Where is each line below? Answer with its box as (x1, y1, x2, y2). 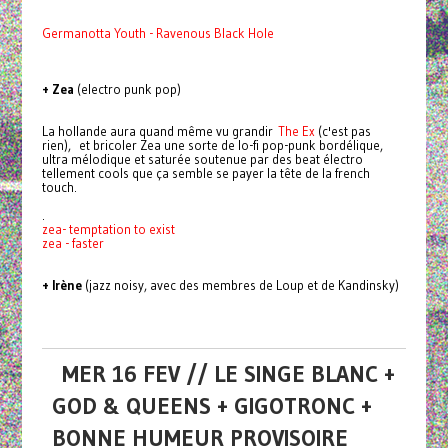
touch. (41, 179, 77, 196)
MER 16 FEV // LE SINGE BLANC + (61, 360, 395, 389)
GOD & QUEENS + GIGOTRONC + (51, 392, 372, 421)
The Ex (277, 123, 315, 140)
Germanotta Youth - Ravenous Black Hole (41, 25, 274, 42)
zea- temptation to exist (41, 221, 175, 238)
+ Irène (41, 277, 85, 294)
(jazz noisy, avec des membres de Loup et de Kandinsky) (84, 277, 399, 294)
